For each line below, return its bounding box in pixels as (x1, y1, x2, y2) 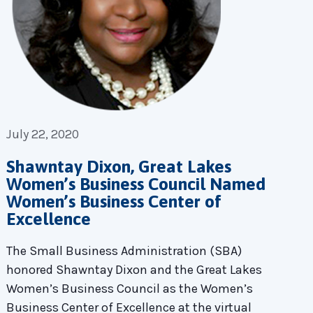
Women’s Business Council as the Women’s (6, 280, 253, 296)
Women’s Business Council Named (6, 173, 265, 194)
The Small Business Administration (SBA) (6, 242, 242, 259)
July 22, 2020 (6, 126, 79, 142)
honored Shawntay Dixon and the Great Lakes (6, 261, 262, 277)
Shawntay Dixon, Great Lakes (6, 156, 231, 176)
